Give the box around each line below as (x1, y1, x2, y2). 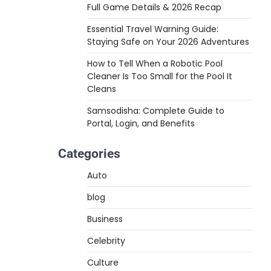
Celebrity (87, 235, 125, 247)
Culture (87, 256, 119, 269)
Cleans (87, 83, 116, 95)
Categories (58, 146, 120, 161)
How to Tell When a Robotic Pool (87, 57, 223, 70)
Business (87, 213, 123, 225)
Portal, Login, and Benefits (87, 117, 195, 129)
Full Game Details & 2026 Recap (87, 1, 221, 13)
